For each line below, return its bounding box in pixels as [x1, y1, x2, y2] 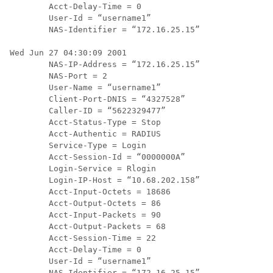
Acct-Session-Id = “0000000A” [10, 152, 185, 161]
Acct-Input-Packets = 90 [10, 210, 161, 219]
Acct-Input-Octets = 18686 [10, 187, 171, 196]
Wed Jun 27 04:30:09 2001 [10, 48, 127, 57]
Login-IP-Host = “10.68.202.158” [10, 175, 200, 185]
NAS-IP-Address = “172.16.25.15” [10, 60, 200, 69]
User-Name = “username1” [10, 83, 161, 92]
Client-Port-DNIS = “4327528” [10, 94, 185, 104]
